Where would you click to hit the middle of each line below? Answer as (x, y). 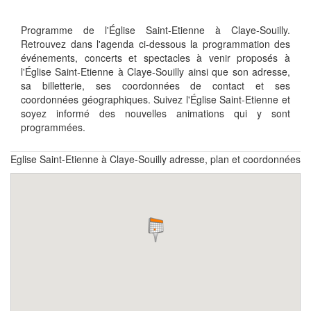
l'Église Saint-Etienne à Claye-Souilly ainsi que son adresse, (155, 71)
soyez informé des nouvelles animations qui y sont (155, 113)
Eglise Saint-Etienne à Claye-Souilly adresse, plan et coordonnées (155, 159)
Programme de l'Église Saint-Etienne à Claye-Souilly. (155, 30)
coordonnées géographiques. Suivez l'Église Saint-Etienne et (155, 99)
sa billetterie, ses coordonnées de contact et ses (155, 85)
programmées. (53, 127)
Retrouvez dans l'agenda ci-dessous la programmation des (155, 43)
